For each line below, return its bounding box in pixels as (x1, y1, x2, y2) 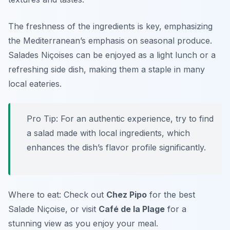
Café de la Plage (99, 204, 165, 215)
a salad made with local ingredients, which (27, 128, 190, 139)
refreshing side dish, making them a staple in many (8, 64, 205, 75)
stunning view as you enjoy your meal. (8, 218, 158, 229)
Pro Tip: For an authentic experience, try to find (27, 113, 214, 124)
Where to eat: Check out (8, 189, 106, 200)
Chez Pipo (106, 189, 147, 200)
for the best (147, 189, 195, 200)
